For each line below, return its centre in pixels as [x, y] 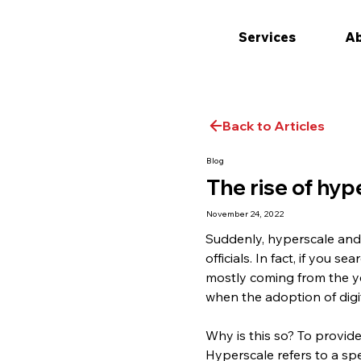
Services [267, 37]
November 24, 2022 [245, 214]
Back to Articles [273, 125]
